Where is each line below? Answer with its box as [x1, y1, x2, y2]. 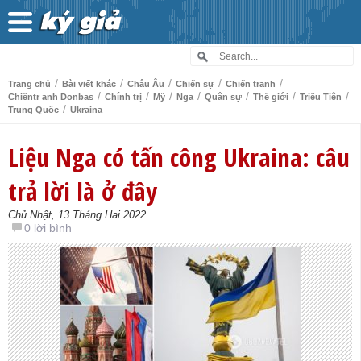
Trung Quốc [8, 105, 59, 114]
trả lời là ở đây [8, 174, 157, 208]
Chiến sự [176, 79, 214, 89]
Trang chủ [8, 79, 51, 89]
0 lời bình [24, 222, 72, 234]
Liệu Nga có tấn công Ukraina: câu [8, 140, 350, 174]
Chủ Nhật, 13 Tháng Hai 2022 [8, 209, 146, 221]
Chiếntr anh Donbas [8, 92, 93, 102]
